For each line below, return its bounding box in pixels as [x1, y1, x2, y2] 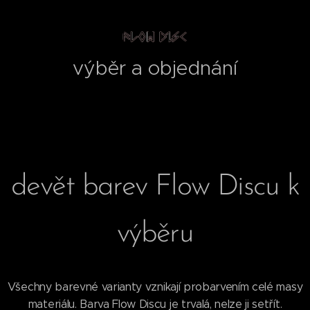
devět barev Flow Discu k [11, 172, 299, 202]
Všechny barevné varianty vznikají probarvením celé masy [7, 280, 303, 293]
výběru [116, 219, 194, 249]
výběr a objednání [73, 55, 237, 80]
